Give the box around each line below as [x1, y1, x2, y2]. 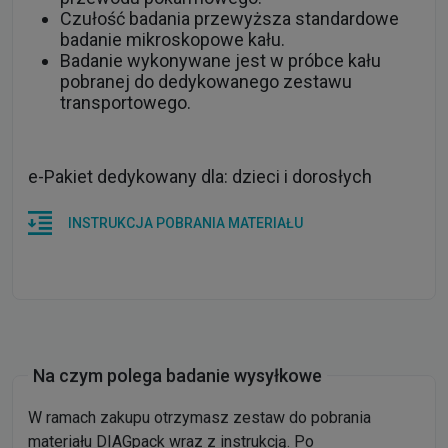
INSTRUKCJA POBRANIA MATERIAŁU [68, 215, 303, 232]
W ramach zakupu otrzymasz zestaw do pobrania [28, 407, 371, 427]
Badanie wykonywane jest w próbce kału [60, 50, 381, 72]
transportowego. [60, 92, 191, 114]
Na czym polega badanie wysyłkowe [33, 364, 322, 386]
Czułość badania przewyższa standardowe [60, 8, 399, 30]
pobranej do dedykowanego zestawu [60, 71, 352, 93]
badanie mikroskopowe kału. [60, 29, 285, 51]
